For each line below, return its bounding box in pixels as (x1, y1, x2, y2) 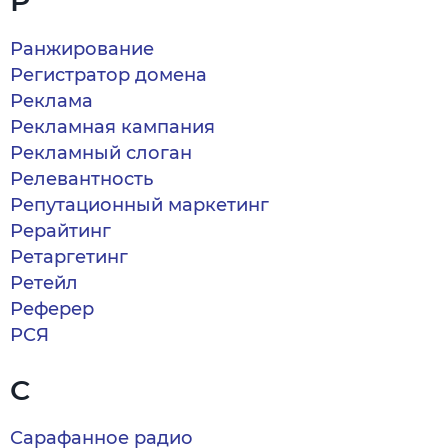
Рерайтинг (10, 220, 111, 242)
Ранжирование (10, 38, 154, 60)
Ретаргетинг (10, 246, 128, 268)
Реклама (10, 90, 93, 112)
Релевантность (10, 168, 153, 190)
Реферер (10, 298, 94, 320)
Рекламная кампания (10, 116, 215, 138)
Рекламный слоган (10, 142, 192, 164)
